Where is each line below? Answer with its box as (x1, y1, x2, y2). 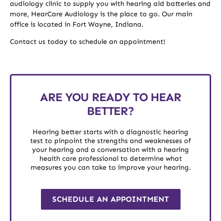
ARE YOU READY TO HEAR (40, 89, 181, 104)
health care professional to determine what (39, 154, 182, 163)
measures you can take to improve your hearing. (30, 163, 191, 172)
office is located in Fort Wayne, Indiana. (10, 20, 144, 29)
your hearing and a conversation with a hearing (32, 145, 189, 154)
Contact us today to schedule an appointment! (10, 37, 165, 46)
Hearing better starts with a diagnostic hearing (33, 127, 188, 136)
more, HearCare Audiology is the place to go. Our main (10, 9, 192, 18)
